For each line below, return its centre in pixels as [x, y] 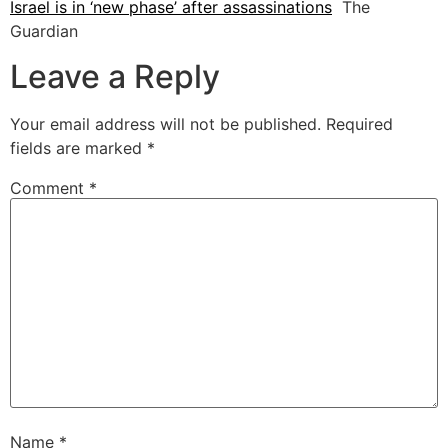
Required [359, 123]
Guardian [44, 31]
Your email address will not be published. [165, 123]
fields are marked [78, 147]
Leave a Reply [115, 76]
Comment [49, 187]
